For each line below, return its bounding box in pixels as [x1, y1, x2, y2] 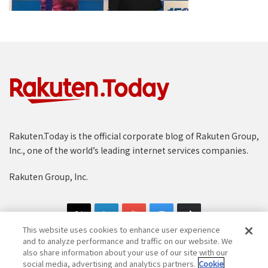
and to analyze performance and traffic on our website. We [23, 235, 233, 246]
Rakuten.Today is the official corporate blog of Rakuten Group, [9, 130, 259, 142]
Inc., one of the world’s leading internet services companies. [9, 144, 248, 156]
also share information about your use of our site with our [23, 246, 229, 258]
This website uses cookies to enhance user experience [23, 224, 221, 235]
